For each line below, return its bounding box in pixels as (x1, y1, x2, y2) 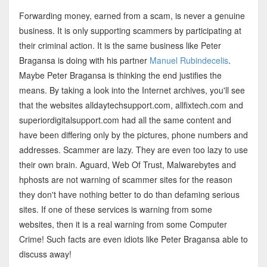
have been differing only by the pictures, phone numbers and (18, 128, 248, 141)
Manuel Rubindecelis (149, 54, 228, 66)
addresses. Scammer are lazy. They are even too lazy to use (18, 143, 248, 156)
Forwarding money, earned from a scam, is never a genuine (18, 9, 245, 21)
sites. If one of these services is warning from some (18, 203, 212, 215)
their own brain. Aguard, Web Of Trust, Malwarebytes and (18, 158, 236, 170)
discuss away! (18, 247, 72, 260)
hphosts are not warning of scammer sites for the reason (18, 173, 232, 185)
